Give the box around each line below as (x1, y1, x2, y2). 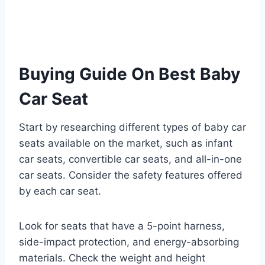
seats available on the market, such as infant (19, 137, 232, 150)
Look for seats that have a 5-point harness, (19, 220, 225, 232)
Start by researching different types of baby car (19, 121, 246, 134)
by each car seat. (19, 185, 101, 198)
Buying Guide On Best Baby (19, 64, 240, 85)
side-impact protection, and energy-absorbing (19, 236, 239, 248)
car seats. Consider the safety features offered (19, 169, 243, 182)
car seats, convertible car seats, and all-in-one (19, 153, 242, 166)
